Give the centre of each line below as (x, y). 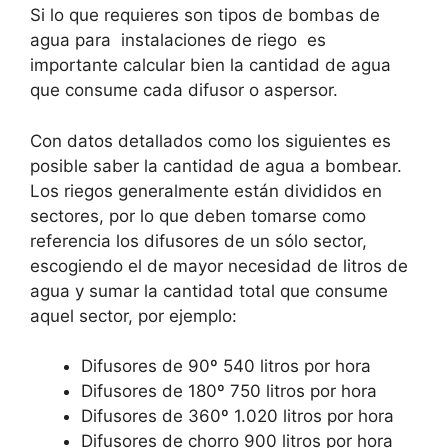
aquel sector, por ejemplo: (133, 315)
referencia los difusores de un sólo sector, (198, 240)
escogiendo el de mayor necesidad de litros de (219, 265)
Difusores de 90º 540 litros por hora (226, 366)
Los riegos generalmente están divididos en (206, 190)
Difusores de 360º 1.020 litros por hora (237, 416)
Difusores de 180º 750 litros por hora (229, 391)
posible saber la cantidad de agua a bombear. (216, 165)
